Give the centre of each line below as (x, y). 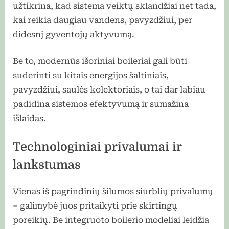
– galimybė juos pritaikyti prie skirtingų (95, 205)
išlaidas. (29, 118)
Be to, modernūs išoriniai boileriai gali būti (100, 61)
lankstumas (47, 165)
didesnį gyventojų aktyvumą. (74, 34)
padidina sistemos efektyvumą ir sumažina (101, 104)
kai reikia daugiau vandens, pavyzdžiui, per (102, 20)
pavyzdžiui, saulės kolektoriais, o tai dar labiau (109, 89)
